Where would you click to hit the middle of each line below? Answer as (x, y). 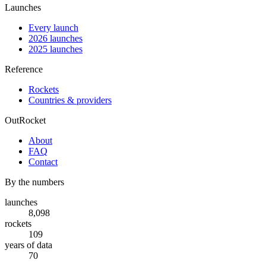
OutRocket (25, 121)
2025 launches (56, 49)
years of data (28, 245)
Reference (24, 69)
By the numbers (34, 182)
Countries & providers (70, 100)
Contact (43, 162)
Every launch (53, 28)
